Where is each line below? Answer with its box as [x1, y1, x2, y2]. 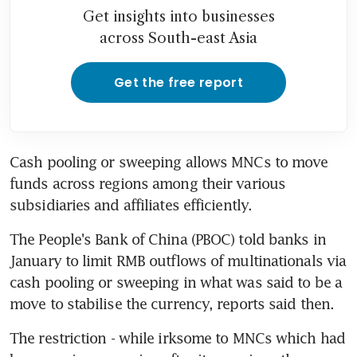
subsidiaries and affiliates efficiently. [10, 195, 253, 214]
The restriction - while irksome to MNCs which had [10, 328, 345, 347]
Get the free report [113, 73, 244, 92]
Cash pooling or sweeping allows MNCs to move [10, 152, 328, 171]
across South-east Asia [100, 29, 257, 47]
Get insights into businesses [82, 7, 275, 25]
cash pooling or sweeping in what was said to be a [10, 273, 342, 291]
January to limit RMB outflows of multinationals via [10, 251, 347, 269]
